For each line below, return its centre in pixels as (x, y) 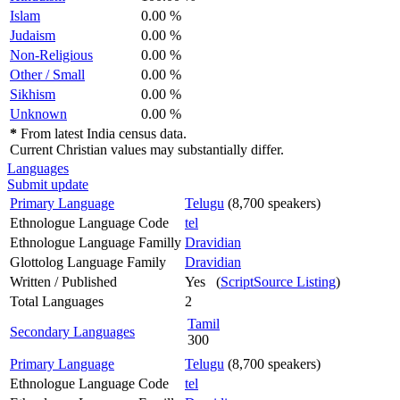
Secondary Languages (72, 331)
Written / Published (63, 281)
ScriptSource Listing (278, 281)
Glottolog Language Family (88, 262)
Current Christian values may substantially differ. (147, 149)
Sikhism (33, 94)
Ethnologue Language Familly (96, 242)
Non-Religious (51, 54)
